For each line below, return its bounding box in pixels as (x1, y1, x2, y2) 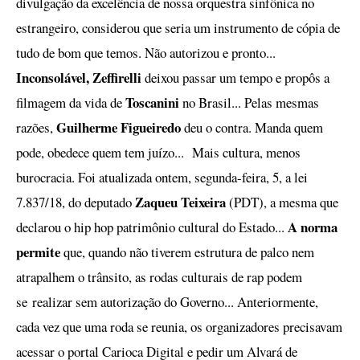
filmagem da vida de (16, 93, 125, 112)
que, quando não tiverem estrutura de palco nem (60, 243, 314, 261)
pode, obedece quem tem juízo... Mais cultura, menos (16, 143, 301, 162)
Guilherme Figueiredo (56, 117, 181, 137)
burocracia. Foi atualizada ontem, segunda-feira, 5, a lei (16, 168, 308, 186)
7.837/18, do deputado (16, 193, 135, 211)
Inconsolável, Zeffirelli (16, 67, 145, 88)
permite (16, 242, 60, 262)
